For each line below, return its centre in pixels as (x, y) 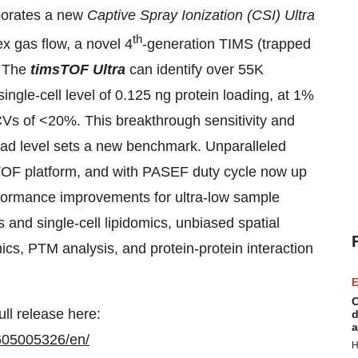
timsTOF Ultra (78, 70)
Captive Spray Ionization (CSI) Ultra (201, 15)
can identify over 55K (195, 70)
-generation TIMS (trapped (227, 44)
